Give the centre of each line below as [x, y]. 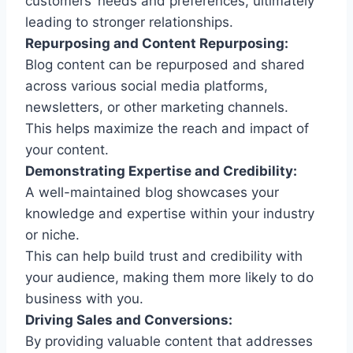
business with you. [84, 298]
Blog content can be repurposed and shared [165, 64]
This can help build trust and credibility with [164, 256]
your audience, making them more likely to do [169, 277]
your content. [67, 149]
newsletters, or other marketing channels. [157, 107]
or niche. [52, 234]
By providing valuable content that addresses [169, 341]
